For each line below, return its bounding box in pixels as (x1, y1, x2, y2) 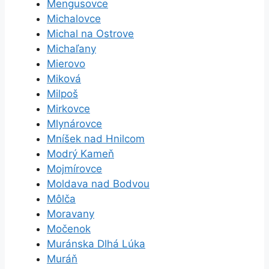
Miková (47, 73, 81, 85)
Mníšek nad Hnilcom (47, 133, 145, 145)
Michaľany (47, 43, 96, 55)
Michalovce (47, 13, 101, 25)
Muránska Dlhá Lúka (47, 238, 145, 250)
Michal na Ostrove (47, 28, 134, 40)
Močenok (47, 223, 91, 235)
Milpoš (47, 88, 78, 100)
